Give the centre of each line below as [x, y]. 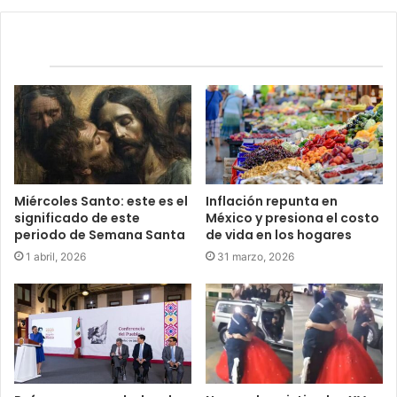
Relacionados [71, 41]
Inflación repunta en [272, 202]
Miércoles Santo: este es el [101, 202]
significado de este [77, 218]
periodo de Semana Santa [100, 235]
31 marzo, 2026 [256, 257]
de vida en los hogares [279, 235]
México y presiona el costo [292, 218]
